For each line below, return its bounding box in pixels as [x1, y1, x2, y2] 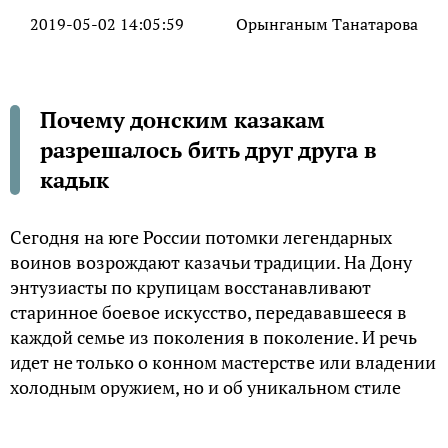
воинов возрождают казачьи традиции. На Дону [10, 250, 412, 275]
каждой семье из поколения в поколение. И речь [10, 325, 417, 350]
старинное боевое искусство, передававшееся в [10, 300, 407, 325]
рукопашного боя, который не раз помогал [10, 400, 369, 425]
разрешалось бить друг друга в [40, 135, 377, 165]
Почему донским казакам [40, 105, 325, 135]
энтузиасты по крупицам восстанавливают [10, 275, 371, 300]
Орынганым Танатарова [236, 13, 418, 36]
